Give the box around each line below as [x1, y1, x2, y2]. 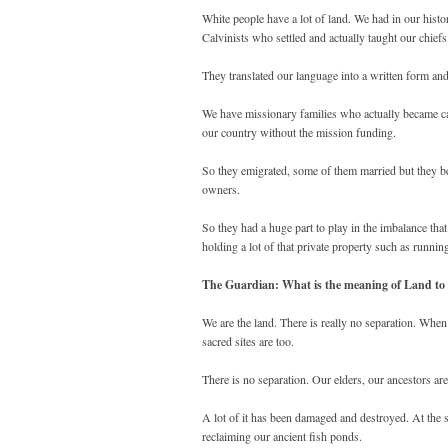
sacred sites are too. [202, 333, 294, 350]
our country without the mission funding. [202, 124, 396, 141]
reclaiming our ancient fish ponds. [202, 428, 362, 445]
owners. [202, 181, 240, 198]
